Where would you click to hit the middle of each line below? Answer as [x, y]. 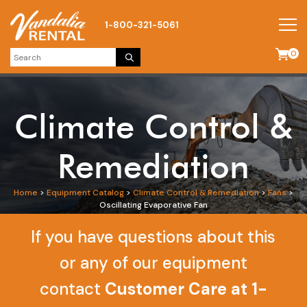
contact [72, 289]
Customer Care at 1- [186, 289]
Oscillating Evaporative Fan [153, 205]
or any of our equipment [153, 263]
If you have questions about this [153, 237]
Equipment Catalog [85, 193]
